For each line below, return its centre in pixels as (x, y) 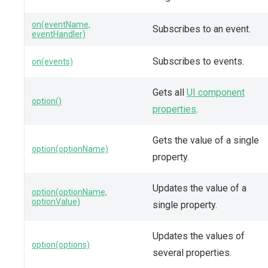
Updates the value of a (200, 188)
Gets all (170, 92)
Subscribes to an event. (202, 29)
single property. (185, 205)
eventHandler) (59, 34)
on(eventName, (61, 24)
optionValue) (56, 201)
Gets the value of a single (206, 140)
